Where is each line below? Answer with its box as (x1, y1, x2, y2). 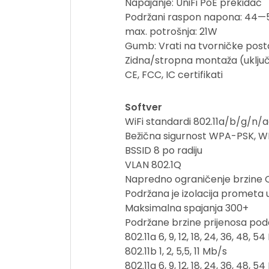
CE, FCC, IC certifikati (125, 68, 223, 82)
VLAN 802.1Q (125, 158, 181, 172)
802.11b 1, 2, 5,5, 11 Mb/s (125, 244, 227, 258)
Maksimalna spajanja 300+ (125, 201, 249, 215)
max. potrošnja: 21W (125, 25, 217, 38)
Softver (125, 100, 162, 114)
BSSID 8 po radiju (125, 144, 202, 157)
